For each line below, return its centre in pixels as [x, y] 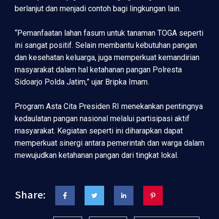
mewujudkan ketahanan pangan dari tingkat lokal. [97, 155]
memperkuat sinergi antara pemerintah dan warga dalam [109, 143]
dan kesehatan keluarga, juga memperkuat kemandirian [107, 57]
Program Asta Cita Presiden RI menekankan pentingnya [109, 106]
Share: [30, 194]
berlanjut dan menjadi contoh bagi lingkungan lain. [98, 8]
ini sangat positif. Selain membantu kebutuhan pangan [106, 45]
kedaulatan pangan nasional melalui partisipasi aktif [102, 118]
